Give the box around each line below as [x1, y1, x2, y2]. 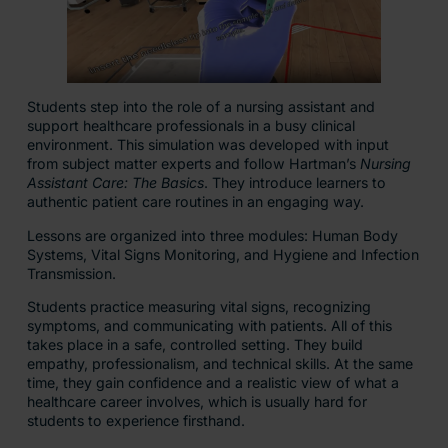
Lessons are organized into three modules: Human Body [26, 226, 398, 244]
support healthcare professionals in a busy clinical [26, 117, 355, 135]
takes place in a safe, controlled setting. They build [26, 335, 363, 353]
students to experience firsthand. [26, 411, 245, 429]
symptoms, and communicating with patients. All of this [26, 316, 392, 334]
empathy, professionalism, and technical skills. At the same [26, 354, 413, 372]
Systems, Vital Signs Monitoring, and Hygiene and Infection [26, 245, 419, 263]
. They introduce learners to [203, 174, 386, 192]
